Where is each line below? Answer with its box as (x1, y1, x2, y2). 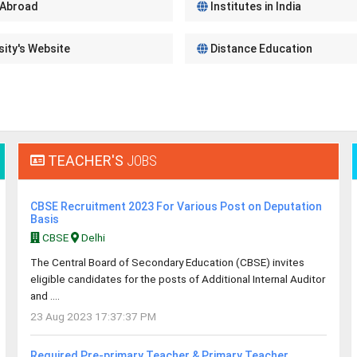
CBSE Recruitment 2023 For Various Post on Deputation (29, 200, 322, 213)
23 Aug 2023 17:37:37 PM (29, 310, 156, 323)
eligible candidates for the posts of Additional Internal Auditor (29, 273, 325, 285)
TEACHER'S (44, 152, 127, 169)
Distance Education (207, 42, 312, 55)
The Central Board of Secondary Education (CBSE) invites (29, 256, 304, 269)
